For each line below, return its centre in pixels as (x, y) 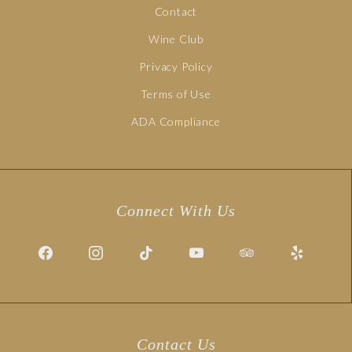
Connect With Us (176, 211)
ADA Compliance (176, 122)
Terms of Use (176, 94)
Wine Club (176, 39)
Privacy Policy (176, 67)
